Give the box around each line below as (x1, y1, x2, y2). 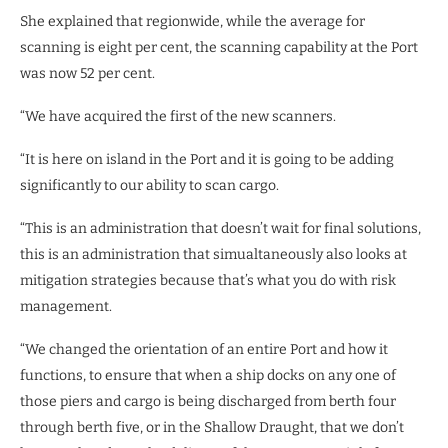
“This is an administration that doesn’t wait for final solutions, (20, 219, 421, 237)
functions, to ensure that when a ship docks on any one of (20, 366, 396, 384)
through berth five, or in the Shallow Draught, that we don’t (20, 418, 404, 436)
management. (20, 297, 112, 315)
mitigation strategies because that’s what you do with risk (20, 271, 396, 289)
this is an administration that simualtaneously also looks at (20, 245, 407, 263)
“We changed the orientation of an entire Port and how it (20, 340, 388, 358)
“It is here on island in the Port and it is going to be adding (20, 150, 394, 168)
